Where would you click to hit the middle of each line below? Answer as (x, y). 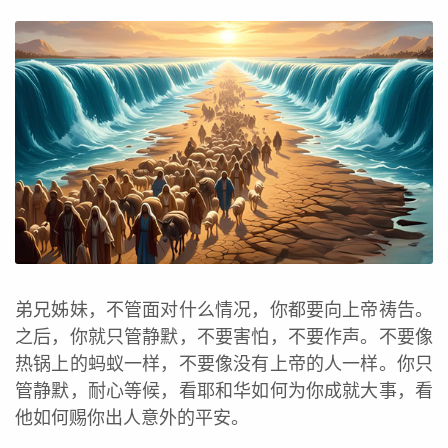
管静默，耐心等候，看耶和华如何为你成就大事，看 (224, 390)
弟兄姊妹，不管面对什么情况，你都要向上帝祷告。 (224, 309)
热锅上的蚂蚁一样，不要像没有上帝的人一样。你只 (224, 363)
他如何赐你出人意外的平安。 (132, 417)
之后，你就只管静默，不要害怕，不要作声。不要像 (224, 336)
